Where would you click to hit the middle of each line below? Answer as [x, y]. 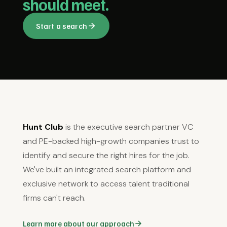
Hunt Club [43, 127]
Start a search [61, 26]
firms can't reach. [54, 198]
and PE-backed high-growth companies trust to [111, 141]
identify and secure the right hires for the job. [106, 155]
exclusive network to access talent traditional [106, 184]
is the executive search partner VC [128, 127]
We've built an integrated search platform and [107, 169]
